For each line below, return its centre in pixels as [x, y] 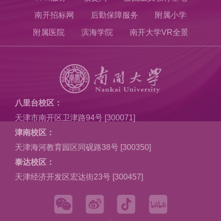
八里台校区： [38, 103]
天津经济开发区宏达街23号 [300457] [79, 177]
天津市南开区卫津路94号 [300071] [75, 118]
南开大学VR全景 [159, 32]
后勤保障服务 [114, 15]
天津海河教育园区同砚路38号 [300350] [83, 147]
